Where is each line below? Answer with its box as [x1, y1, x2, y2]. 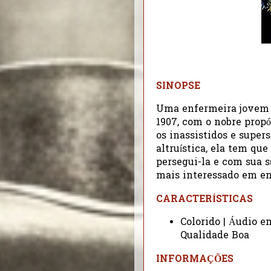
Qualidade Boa [180, 229, 249, 243]
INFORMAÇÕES [156, 252, 233, 267]
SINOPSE [156, 80, 200, 94]
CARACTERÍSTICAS [156, 192, 253, 207]
